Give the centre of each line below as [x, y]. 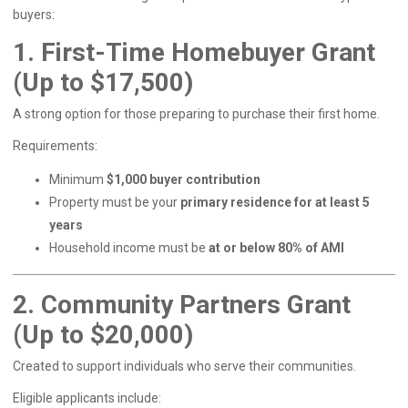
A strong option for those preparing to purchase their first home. [196, 114]
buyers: [34, 15]
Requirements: [55, 146]
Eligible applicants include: [87, 398]
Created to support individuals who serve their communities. [184, 366]
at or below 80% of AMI [276, 248]
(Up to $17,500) [103, 82]
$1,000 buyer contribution [184, 179]
